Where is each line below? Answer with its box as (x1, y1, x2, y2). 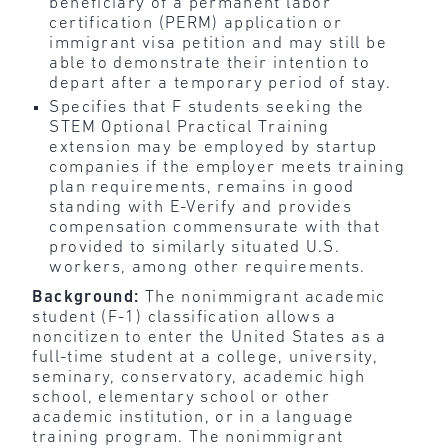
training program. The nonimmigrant (32, 428, 344, 446)
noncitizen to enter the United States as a (32, 328, 387, 346)
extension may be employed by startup (49, 138, 378, 156)
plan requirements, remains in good (49, 178, 355, 196)
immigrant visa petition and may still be (49, 35, 387, 53)
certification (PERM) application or (49, 15, 343, 33)
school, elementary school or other (32, 388, 331, 406)
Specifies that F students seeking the (49, 98, 365, 116)
